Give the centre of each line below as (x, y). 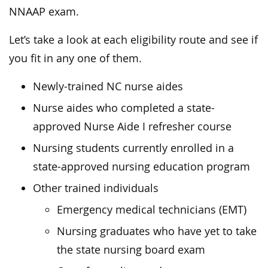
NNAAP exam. (44, 12)
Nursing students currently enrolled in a (133, 148)
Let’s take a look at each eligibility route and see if (133, 40)
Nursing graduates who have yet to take (157, 232)
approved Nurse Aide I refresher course (132, 127)
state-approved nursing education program (141, 167)
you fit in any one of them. (75, 59)
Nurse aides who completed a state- (124, 108)
